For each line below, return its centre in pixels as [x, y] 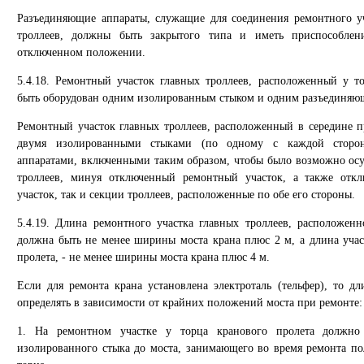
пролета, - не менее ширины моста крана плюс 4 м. [143, 257]
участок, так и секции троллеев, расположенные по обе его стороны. [186, 195]
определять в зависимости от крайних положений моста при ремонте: [190, 303]
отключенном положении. [81, 52]
